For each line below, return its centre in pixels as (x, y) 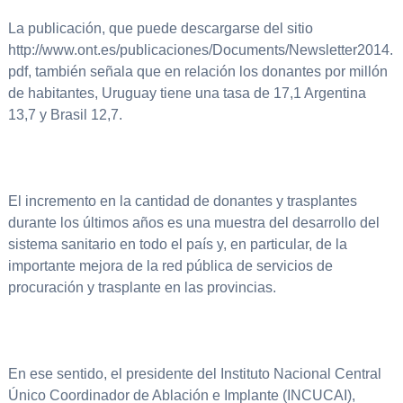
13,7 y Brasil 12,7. (67, 115)
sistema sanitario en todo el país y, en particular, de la (177, 245)
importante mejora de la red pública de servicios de (170, 266)
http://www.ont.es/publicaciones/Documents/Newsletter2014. (200, 50)
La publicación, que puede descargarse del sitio (160, 29)
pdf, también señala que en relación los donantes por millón (197, 72)
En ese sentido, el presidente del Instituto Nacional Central (194, 374)
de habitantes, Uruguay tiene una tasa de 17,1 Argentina (187, 94)
